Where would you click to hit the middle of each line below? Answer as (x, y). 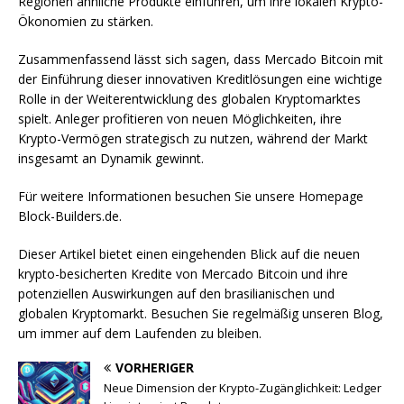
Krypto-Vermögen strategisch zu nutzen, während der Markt (193, 139)
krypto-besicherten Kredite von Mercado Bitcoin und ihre (183, 274)
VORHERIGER (155, 368)
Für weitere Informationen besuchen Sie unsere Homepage (191, 197)
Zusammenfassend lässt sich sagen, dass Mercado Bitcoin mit (201, 60)
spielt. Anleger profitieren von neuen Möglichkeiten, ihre (180, 119)
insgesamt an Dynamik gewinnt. (111, 159)
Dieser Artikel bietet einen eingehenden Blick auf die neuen (189, 254)
